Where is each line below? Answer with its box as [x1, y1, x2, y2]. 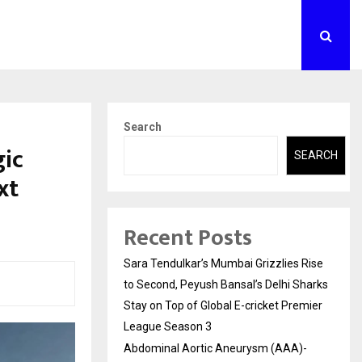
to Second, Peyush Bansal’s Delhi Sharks [124, 277, 328, 291]
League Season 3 [124, 319, 212, 333]
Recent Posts [124, 218, 252, 257]
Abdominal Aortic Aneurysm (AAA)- [124, 341, 307, 355]
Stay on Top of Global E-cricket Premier [124, 298, 322, 312]
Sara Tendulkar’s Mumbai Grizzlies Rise [124, 256, 323, 270]
